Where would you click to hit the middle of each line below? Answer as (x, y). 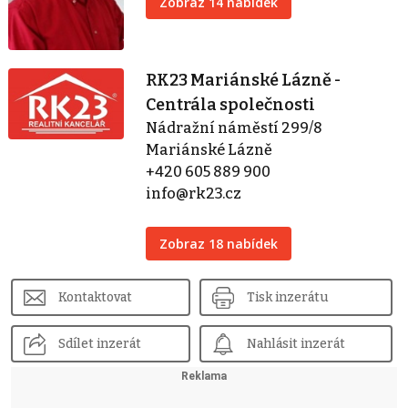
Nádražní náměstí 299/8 (235, 128)
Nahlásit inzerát (296, 344)
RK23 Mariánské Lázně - (244, 81)
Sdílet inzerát (100, 344)
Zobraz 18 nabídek (219, 244)
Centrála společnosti (231, 105)
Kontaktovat (95, 298)
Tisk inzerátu (287, 298)
